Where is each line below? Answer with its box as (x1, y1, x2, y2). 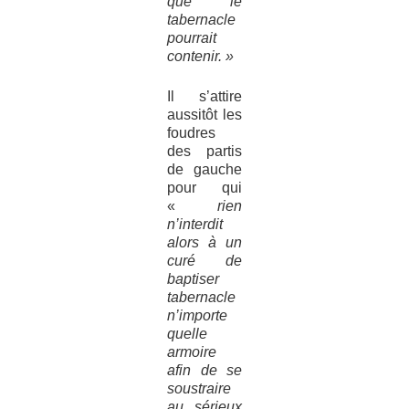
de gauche (166, 161, 243, 177)
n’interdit (166, 215, 223, 232)
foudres (166, 124, 215, 141)
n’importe (166, 307, 227, 323)
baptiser (166, 270, 219, 287)
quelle (166, 325, 207, 341)
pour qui (166, 179, 243, 195)
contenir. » (166, 47, 234, 64)
